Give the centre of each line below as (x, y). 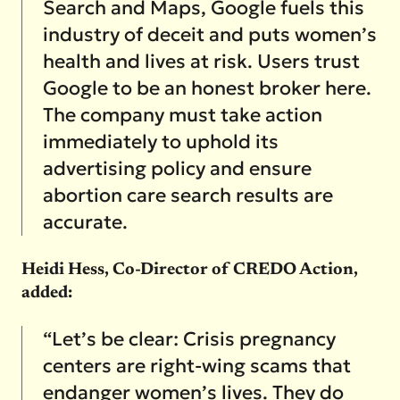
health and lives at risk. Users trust (201, 61)
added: (46, 293)
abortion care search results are (187, 195)
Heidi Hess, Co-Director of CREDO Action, (189, 270)
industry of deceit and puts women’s (209, 34)
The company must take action (182, 114)
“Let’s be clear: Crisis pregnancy (189, 338)
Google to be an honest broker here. (207, 87)
